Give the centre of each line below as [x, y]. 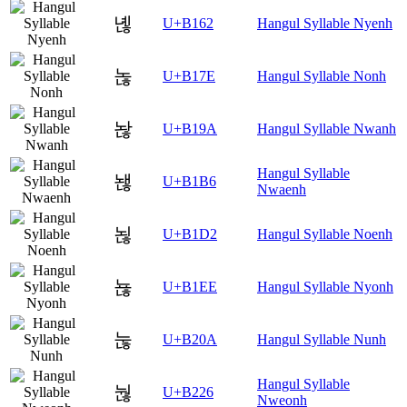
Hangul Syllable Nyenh [325, 24]
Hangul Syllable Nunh [322, 340]
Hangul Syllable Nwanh [327, 129]
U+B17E [189, 76]
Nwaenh [282, 190]
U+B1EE [190, 287]
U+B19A [190, 129]
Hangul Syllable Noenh [325, 234]
